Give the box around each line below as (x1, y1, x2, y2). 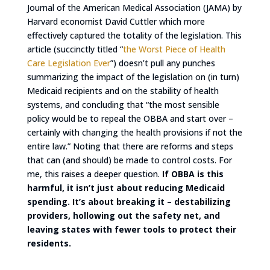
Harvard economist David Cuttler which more (27, 15, 205, 27)
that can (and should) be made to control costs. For (27, 154, 232, 166)
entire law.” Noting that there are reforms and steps (27, 140, 233, 152)
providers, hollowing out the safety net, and (27, 209, 220, 221)
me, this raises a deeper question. (27, 168, 162, 180)
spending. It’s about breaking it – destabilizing (27, 195, 231, 207)
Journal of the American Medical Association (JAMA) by (27, 1, 242, 13)
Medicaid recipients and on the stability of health (27, 84, 219, 96)
